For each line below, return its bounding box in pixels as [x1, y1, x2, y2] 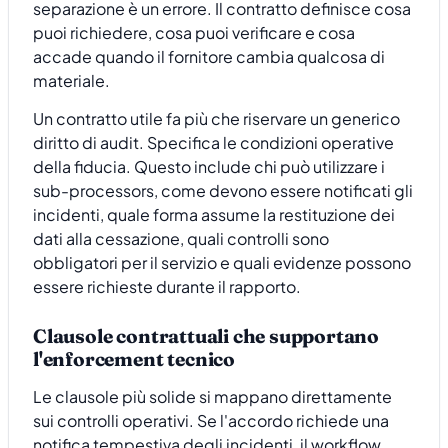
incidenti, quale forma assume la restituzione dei [33, 203, 395, 225]
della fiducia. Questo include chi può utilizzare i [33, 155, 385, 177]
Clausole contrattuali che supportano [33, 323, 380, 348]
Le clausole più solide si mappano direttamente [33, 385, 392, 407]
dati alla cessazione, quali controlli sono [33, 227, 329, 249]
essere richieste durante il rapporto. [33, 275, 301, 297]
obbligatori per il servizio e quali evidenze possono [33, 251, 411, 273]
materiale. [33, 69, 110, 91]
